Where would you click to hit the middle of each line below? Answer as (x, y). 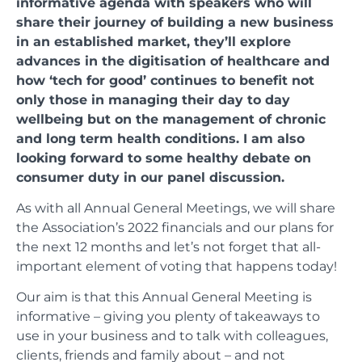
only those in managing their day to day (153, 99)
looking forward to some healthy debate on (164, 158)
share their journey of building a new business (175, 22)
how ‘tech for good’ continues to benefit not (165, 80)
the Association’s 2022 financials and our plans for (175, 227)
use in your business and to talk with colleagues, (172, 336)
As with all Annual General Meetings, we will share (176, 208)
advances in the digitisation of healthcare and (173, 61)
